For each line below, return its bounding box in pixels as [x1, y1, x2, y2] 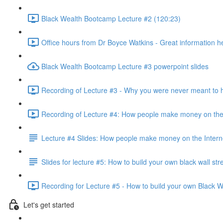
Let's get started [23, 199, 74, 210]
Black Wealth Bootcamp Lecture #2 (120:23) [41, 13, 181, 23]
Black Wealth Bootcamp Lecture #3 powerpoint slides [41, 61, 209, 71]
